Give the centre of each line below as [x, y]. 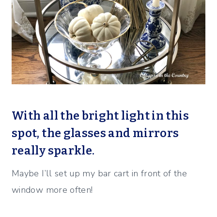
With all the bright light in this [100, 116]
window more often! [52, 190]
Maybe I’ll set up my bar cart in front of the [100, 174]
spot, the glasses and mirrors [95, 133]
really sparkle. [53, 151]
